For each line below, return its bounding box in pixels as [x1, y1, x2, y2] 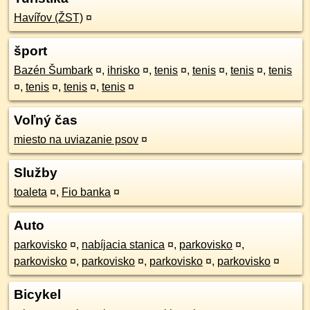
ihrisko [107, 64, 140, 76]
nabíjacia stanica [82, 239, 165, 250]
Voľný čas [14, 113, 77, 127]
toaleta [14, 186, 47, 198]
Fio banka [62, 186, 111, 198]
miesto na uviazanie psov [14, 134, 138, 145]
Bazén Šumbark [14, 64, 93, 76]
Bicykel [14, 287, 61, 302]
